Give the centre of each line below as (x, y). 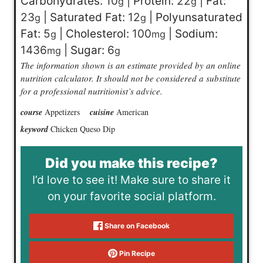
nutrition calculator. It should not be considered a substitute (130, 78)
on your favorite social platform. (131, 196)
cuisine (103, 112)
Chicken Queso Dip (82, 129)
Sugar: (89, 50)
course (32, 112)
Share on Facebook (136, 225)
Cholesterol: (99, 33)
